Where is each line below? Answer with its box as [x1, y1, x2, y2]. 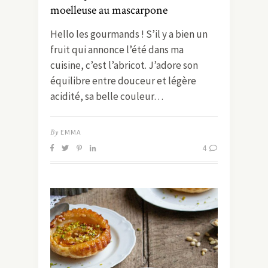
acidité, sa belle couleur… [50, 89, 163, 103]
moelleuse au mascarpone [50, 2, 167, 18]
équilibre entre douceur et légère [50, 74, 196, 87]
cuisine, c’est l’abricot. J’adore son [50, 58, 198, 72]
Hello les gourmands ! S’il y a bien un [50, 27, 208, 41]
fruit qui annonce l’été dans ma [50, 42, 184, 56]
